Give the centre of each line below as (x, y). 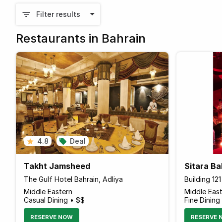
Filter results (58, 14)
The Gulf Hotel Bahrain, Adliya (73, 179)
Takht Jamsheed (57, 166)
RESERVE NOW (52, 217)
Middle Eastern (48, 191)
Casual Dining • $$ (54, 200)
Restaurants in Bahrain (81, 38)
